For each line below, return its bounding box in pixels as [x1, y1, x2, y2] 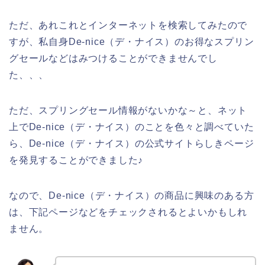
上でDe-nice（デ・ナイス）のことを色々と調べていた [9, 122, 254, 132]
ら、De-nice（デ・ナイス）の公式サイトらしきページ [9, 138, 254, 149]
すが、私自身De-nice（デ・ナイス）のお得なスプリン [9, 37, 254, 47]
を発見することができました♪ [9, 155, 144, 166]
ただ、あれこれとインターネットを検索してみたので [9, 20, 248, 31]
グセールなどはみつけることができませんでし [9, 53, 218, 64]
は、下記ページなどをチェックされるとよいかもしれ [9, 207, 248, 218]
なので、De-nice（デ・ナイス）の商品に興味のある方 [9, 190, 254, 201]
